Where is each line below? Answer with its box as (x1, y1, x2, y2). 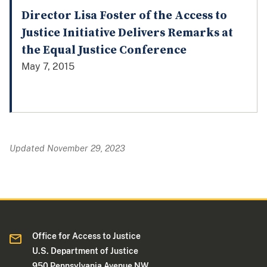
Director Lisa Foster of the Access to (21, 8, 227, 23)
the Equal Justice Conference (21, 42, 187, 58)
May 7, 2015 (21, 60, 74, 72)
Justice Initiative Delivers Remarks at (21, 25, 233, 41)
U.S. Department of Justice (32, 246, 139, 256)
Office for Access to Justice (32, 231, 141, 241)
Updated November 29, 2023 (10, 142, 125, 153)
